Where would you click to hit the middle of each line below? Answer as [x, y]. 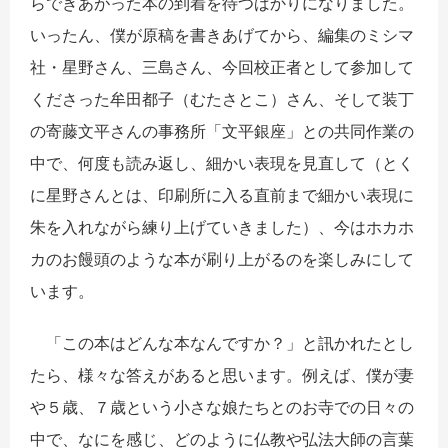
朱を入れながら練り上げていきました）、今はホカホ [222, 227]
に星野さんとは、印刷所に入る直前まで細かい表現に [222, 195]
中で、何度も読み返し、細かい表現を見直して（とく [222, 163]
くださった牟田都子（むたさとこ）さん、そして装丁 [222, 99]
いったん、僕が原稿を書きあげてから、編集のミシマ [222, 35]
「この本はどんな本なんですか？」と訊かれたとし [222, 343]
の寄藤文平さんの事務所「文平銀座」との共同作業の [222, 131]
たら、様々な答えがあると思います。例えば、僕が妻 [222, 375]
